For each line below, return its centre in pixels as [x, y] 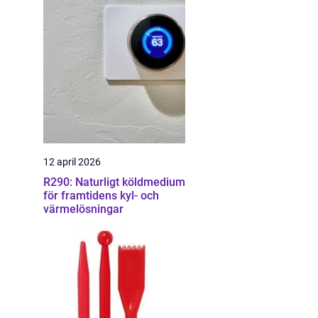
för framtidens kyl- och [101, 196]
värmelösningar [83, 209]
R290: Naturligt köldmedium [114, 182]
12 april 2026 [72, 162]
